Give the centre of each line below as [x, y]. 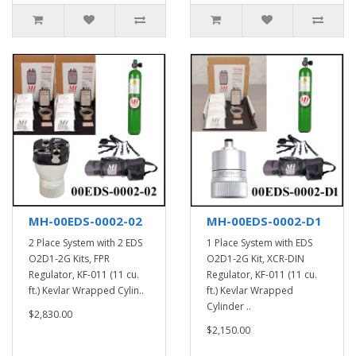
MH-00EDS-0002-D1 [264, 221]
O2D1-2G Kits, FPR [69, 259]
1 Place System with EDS [259, 243]
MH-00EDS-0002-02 [85, 221]
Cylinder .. [229, 306]
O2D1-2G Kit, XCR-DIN [255, 259]
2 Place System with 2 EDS [85, 243]
